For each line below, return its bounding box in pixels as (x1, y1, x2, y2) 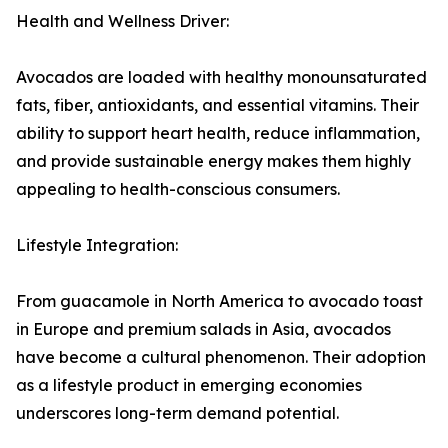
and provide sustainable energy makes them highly (16, 151, 411, 172)
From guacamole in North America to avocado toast (16, 291, 423, 312)
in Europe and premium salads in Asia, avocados (16, 319, 391, 340)
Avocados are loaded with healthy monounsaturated (16, 67, 427, 88)
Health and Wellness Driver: (16, 11, 229, 32)
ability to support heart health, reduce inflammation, (16, 123, 420, 144)
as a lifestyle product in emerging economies (16, 375, 362, 396)
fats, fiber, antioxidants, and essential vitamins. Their (16, 95, 419, 116)
